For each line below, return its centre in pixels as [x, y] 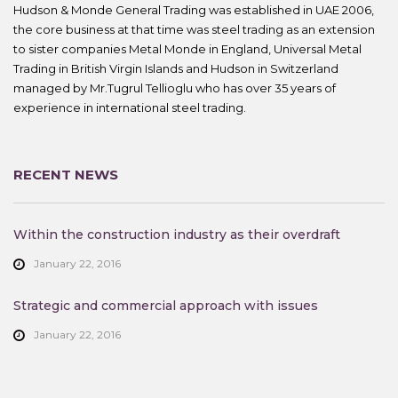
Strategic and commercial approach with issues [166, 306]
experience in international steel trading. [130, 107]
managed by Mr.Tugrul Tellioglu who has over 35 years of [175, 88]
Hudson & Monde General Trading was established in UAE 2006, [194, 10]
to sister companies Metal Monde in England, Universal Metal [187, 49]
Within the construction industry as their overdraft [177, 235]
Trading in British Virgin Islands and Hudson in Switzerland [176, 68]
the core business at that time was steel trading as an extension [194, 29]
